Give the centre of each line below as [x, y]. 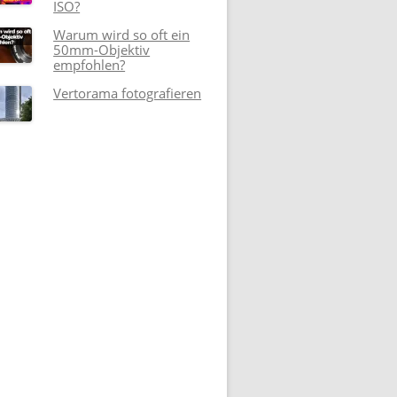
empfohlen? [90, 64]
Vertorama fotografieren [128, 93]
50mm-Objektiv [102, 49]
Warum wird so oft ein [122, 34]
